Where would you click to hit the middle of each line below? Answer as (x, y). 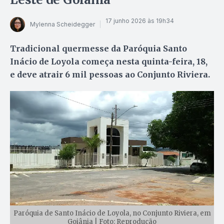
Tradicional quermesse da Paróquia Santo (98, 48)
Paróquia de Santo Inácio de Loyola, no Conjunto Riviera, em (112, 213)
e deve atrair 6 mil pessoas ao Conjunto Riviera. (110, 74)
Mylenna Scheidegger (62, 24)
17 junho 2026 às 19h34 (140, 21)
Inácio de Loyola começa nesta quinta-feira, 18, (109, 61)
